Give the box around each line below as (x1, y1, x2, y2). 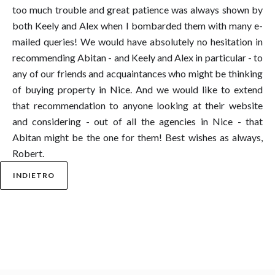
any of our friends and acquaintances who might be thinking (12, 68, 263, 79)
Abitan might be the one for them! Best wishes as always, (12, 131, 263, 143)
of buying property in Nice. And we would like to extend (12, 83, 263, 95)
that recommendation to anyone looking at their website (12, 99, 263, 111)
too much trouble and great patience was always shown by (12, 4, 263, 15)
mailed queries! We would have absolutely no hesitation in (12, 36, 263, 47)
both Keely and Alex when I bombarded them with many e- (12, 20, 263, 31)
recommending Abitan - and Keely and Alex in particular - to (12, 52, 263, 63)
